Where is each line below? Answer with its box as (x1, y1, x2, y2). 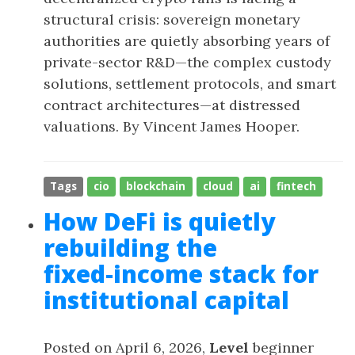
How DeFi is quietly (44, 205, 275, 238)
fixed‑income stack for (44, 258, 319, 290)
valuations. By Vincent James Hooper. (44, 117, 300, 136)
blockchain (126, 179, 186, 193)
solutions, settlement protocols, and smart (44, 74, 336, 93)
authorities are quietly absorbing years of (44, 32, 330, 50)
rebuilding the (44, 231, 217, 264)
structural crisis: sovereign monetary (44, 10, 300, 29)
